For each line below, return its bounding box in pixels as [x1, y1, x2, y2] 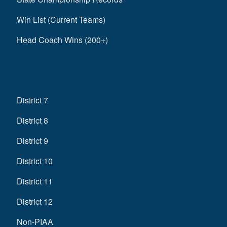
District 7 [16, 94, 48, 106]
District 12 [16, 195, 53, 207]
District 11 [16, 175, 53, 187]
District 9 [16, 134, 48, 146]
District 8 [16, 114, 48, 126]
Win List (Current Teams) [16, 13, 105, 25]
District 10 [16, 155, 53, 167]
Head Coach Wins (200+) [16, 33, 108, 46]
